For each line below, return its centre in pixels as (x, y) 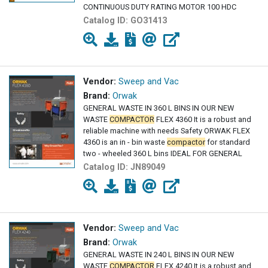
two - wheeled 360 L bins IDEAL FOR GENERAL (163, 154)
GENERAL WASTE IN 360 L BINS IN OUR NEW (159, 108)
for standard (228, 142)
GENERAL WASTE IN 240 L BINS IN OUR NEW (159, 255)
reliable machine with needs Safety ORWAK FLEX (167, 131)
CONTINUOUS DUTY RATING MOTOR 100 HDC (160, 7)
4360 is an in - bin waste (125, 142)
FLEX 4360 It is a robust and (203, 120)
